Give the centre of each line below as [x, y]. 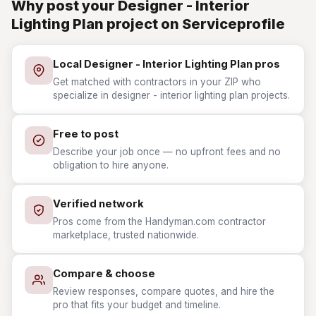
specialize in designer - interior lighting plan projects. [171, 95]
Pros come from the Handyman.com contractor [159, 221]
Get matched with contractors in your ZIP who [157, 82]
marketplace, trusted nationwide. [126, 235]
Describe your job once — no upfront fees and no [167, 152]
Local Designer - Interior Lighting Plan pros [166, 64]
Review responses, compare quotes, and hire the [164, 291]
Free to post [86, 134]
